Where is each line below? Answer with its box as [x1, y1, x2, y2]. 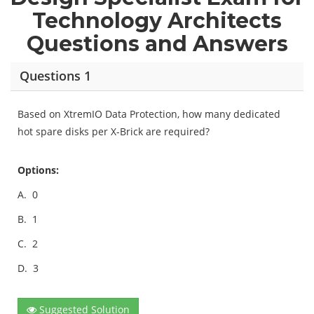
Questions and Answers [26, 30, 288, 57]
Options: [18, 163, 59, 177]
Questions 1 [19, 67, 91, 85]
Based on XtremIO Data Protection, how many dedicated [18, 107, 280, 121]
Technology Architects [32, 7, 282, 34]
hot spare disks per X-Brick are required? [18, 124, 210, 138]
